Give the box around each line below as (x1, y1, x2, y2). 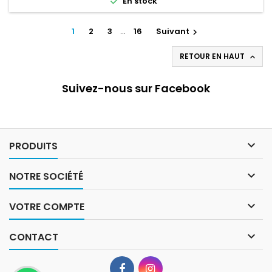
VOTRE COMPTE (9, 200, 84, 214)
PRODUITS (9, 139, 58, 154)
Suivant (156, 25, 189, 38)
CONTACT (9, 230, 58, 245)
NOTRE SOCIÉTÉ (9, 169, 83, 184)
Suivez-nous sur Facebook (62, 81, 210, 97)
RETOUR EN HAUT (180, 51, 246, 62)
